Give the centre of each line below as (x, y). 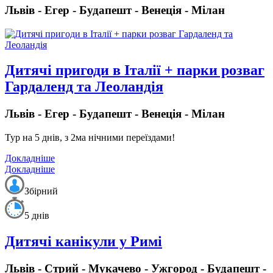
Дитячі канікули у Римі (83, 241)
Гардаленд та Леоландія (84, 87)
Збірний (41, 191)
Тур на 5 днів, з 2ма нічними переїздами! (90, 138)
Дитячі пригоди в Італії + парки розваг (135, 70)
